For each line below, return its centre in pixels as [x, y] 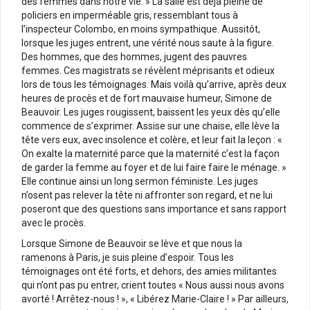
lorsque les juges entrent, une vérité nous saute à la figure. [148, 43]
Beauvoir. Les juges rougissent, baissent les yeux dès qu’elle [151, 112]
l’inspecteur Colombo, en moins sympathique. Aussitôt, [141, 29]
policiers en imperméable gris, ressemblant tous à [130, 15]
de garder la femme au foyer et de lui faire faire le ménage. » [154, 167]
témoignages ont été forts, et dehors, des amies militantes [149, 271]
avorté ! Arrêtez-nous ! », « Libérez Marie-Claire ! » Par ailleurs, [155, 299]
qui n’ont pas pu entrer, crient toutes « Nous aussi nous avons [153, 285]
